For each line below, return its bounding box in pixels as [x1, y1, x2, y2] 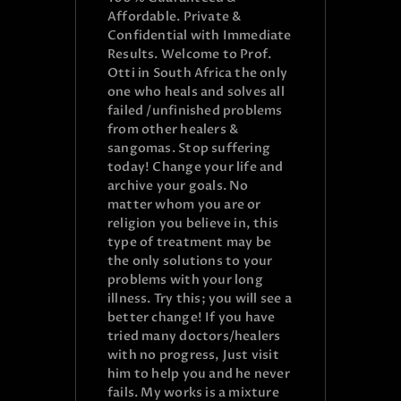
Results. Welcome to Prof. [107, 46, 272, 64]
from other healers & [107, 121, 239, 139]
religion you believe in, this [107, 215, 279, 233]
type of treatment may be [107, 234, 272, 252]
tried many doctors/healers [107, 328, 281, 346]
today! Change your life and [107, 158, 284, 176]
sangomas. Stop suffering [107, 140, 271, 158]
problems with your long [107, 271, 263, 289]
